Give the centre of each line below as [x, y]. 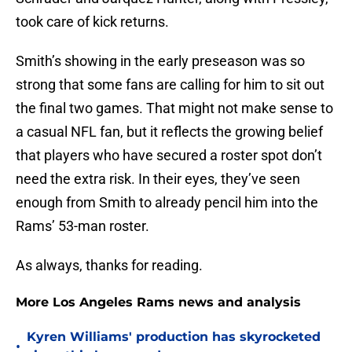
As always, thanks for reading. [109, 266]
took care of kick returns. [92, 22]
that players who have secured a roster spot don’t [169, 156]
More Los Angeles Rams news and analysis [158, 302]
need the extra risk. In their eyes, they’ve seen [158, 179]
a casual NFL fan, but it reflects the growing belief [169, 132]
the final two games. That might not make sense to [174, 108]
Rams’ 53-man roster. [82, 226]
